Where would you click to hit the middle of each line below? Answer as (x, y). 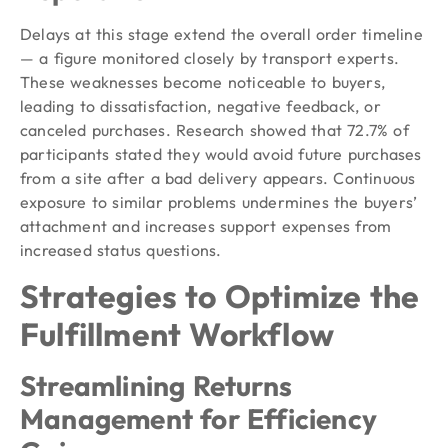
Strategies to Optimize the (220, 295)
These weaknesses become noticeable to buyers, (203, 82)
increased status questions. (121, 250)
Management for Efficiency (199, 418)
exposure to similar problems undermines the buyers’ (219, 202)
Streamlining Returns (156, 385)
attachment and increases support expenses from (206, 226)
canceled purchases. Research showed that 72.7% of (214, 130)
